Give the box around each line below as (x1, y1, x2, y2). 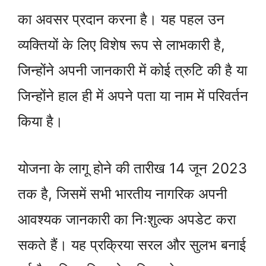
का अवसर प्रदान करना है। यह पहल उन (18, 10, 224, 28)
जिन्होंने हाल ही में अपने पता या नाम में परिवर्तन (18, 87, 248, 104)
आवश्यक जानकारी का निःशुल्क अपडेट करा (18, 210, 236, 228)
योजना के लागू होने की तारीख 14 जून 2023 (18, 159, 247, 177)
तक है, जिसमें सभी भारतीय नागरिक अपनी (18, 185, 227, 202)
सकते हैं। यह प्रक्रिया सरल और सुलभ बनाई (18, 236, 246, 254)
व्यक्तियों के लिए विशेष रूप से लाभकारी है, (18, 36, 225, 53)
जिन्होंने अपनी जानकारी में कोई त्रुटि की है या (18, 61, 247, 79)
